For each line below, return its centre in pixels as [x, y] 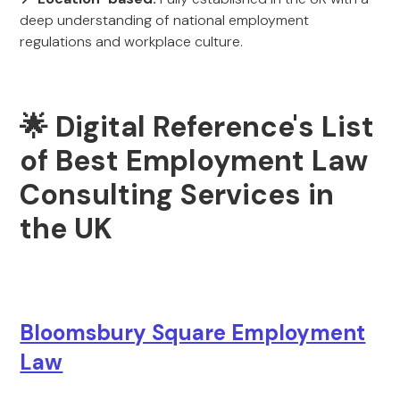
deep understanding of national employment [165, 20]
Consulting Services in [177, 195]
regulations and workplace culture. [132, 42]
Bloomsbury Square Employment [193, 333]
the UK [67, 229]
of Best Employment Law [194, 161]
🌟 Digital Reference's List [197, 127]
